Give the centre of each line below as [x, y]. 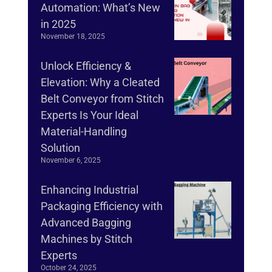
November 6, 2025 [71, 161]
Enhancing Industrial [90, 190]
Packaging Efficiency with [102, 206]
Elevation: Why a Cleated [100, 83]
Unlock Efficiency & [86, 66]
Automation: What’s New [100, 8]
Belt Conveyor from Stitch [102, 99]
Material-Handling [84, 132]
